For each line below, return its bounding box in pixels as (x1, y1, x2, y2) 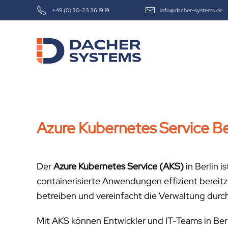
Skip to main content (18, 19, 103, 31)
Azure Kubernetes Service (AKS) (53, 160, 184, 172)
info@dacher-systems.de (160, 6, 222, 14)
